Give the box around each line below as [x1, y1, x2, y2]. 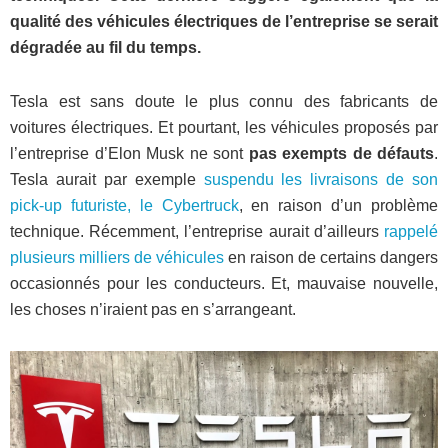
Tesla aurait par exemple [10, 171, 204, 188]
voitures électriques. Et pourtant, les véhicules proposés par [10, 119, 438, 136]
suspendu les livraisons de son [203, 171, 438, 188]
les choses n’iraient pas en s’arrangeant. [10, 301, 296, 318]
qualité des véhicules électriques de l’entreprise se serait [10, 13, 438, 30]
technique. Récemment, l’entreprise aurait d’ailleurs [10, 223, 384, 240]
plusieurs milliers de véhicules [10, 249, 224, 266]
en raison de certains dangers [224, 249, 438, 266]
